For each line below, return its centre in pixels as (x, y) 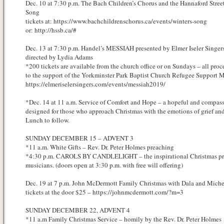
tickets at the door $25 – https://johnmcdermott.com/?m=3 (104, 192)
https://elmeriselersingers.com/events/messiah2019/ (95, 84)
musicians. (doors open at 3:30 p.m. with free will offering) (104, 165)
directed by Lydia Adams (59, 57)
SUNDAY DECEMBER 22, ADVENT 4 (77, 210)
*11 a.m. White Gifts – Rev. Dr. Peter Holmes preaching (99, 147)
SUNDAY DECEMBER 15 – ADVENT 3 (79, 138)
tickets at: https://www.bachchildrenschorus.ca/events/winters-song (116, 21)
